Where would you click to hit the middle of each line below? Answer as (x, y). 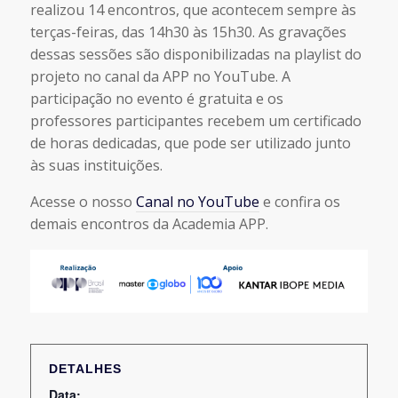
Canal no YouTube (197, 202)
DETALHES (85, 369)
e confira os (299, 202)
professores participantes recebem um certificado (195, 121)
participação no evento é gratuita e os (156, 99)
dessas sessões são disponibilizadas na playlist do (195, 54)
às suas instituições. (96, 165)
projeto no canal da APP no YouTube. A (160, 76)
